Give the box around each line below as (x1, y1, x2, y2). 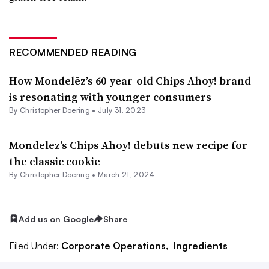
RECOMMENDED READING (9, 46, 137, 58)
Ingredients (174, 240, 228, 252)
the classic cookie (9, 153, 100, 169)
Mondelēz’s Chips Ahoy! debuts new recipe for (9, 137, 247, 153)
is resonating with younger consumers (9, 89, 211, 104)
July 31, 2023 (98, 105, 146, 115)
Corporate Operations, (61, 240, 171, 252)
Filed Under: (9, 240, 59, 252)
